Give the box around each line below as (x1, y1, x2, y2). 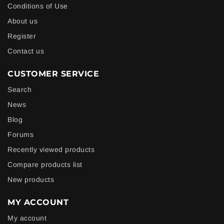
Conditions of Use (7, 2, 68, 10)
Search (7, 85, 31, 94)
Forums (7, 130, 33, 139)
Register (7, 32, 36, 40)
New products (7, 175, 54, 184)
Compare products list (7, 160, 82, 169)
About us (7, 17, 37, 25)
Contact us (7, 47, 44, 55)
